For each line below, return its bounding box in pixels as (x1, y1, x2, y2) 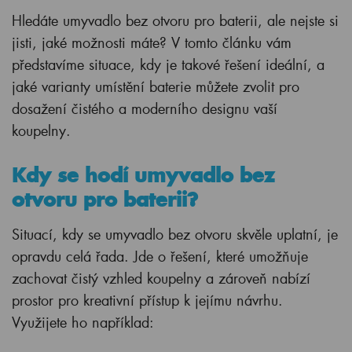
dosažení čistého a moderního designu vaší (12, 99, 277, 118)
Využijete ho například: (12, 313, 154, 332)
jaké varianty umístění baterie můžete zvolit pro (12, 77, 299, 96)
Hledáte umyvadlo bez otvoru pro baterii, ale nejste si (12, 11, 339, 30)
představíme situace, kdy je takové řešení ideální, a (12, 55, 324, 74)
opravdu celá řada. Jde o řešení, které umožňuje (12, 247, 308, 266)
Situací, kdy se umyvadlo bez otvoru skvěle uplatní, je (12, 225, 338, 244)
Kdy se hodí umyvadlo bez (12, 163, 274, 187)
